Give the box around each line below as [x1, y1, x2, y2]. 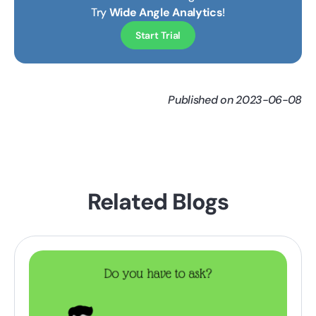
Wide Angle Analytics [109, 4, 223, 20]
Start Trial [135, 28, 181, 42]
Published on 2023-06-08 [168, 92, 302, 107]
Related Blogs [87, 186, 229, 217]
